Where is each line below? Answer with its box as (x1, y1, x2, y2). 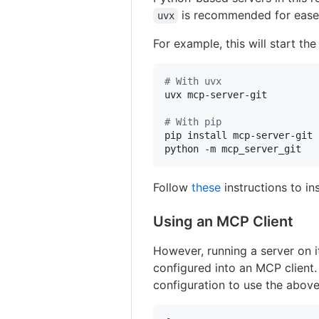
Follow (153, 179, 192, 194)
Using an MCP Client (153, 212, 294, 230)
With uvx (170, 75, 222, 87)
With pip (170, 115, 222, 127)
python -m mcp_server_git (164, 142, 302, 155)
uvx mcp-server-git (164, 88, 268, 100)
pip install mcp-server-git (164, 129, 313, 141)
